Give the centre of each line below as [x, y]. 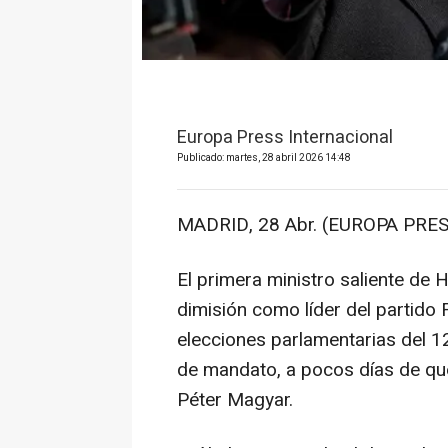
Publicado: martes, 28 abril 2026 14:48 [264, 158]
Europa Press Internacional [285, 138]
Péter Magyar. [235, 400]
